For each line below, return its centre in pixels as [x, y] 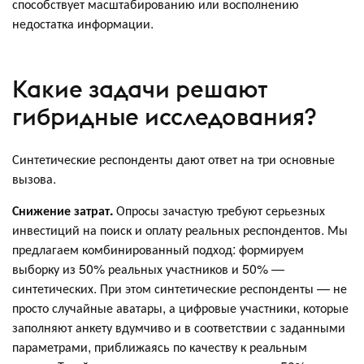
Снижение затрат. [63, 210]
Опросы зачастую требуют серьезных [219, 210]
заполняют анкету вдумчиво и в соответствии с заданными [179, 327]
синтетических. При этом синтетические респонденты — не [180, 288]
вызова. [34, 178]
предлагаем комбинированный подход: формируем [158, 249]
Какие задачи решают [140, 89]
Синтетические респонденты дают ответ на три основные [173, 158]
